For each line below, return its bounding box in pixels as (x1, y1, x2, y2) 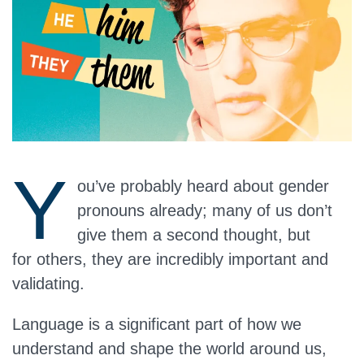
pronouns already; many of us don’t (77, 201, 332, 219)
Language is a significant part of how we (12, 315, 301, 333)
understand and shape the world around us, (12, 340, 327, 357)
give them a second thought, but (77, 226, 310, 244)
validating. (12, 275, 84, 292)
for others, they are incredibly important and (12, 250, 328, 268)
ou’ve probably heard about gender (77, 177, 329, 195)
